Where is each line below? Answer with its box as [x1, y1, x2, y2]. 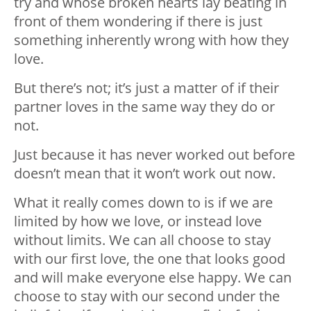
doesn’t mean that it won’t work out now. [14, 164, 276, 183]
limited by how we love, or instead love [14, 212, 262, 231]
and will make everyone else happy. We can [14, 268, 292, 287]
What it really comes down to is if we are [14, 193, 273, 212]
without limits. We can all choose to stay [14, 230, 271, 250]
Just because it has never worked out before [14, 145, 295, 165]
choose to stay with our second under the [14, 287, 280, 306]
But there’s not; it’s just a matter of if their [14, 78, 279, 98]
